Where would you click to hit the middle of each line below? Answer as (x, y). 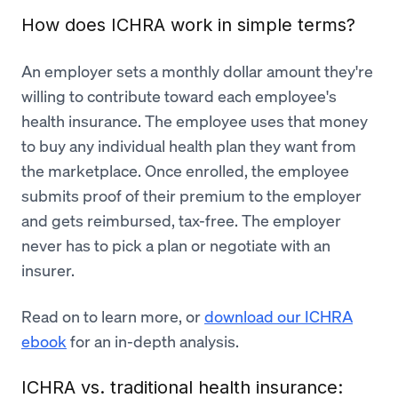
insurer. (48, 270)
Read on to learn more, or (113, 316)
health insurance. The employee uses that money (195, 120)
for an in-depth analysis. (153, 341)
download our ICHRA (279, 316)
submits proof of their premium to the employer (191, 195)
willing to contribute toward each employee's (179, 96)
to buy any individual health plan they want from (189, 145)
